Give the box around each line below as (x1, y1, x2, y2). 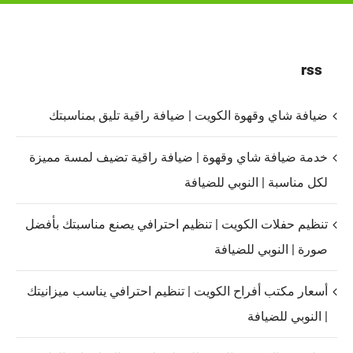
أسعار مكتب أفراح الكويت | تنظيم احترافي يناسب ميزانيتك (27, 284, 328, 299)
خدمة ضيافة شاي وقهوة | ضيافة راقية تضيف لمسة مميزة (29, 150, 328, 165)
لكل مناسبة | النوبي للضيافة (184, 175, 328, 191)
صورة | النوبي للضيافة (214, 242, 328, 258)
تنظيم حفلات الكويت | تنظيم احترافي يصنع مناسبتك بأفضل (25, 217, 328, 232)
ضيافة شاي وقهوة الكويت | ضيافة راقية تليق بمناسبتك (49, 108, 328, 124)
